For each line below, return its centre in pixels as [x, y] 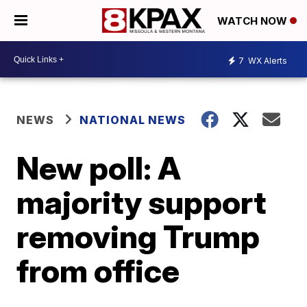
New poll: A [99, 168]
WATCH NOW [254, 21]
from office [98, 271]
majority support [142, 202]
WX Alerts [267, 60]
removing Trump [138, 236]
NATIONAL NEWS [133, 120]
